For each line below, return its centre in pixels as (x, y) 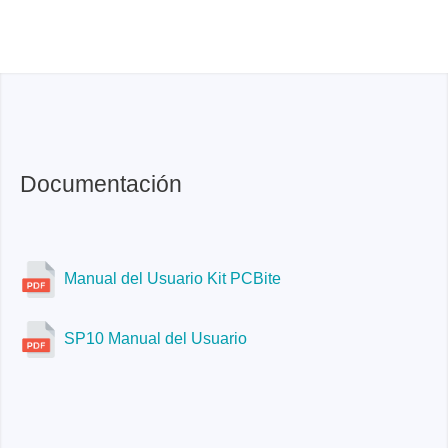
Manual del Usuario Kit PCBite (172, 278)
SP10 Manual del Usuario (155, 338)
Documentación (101, 183)
